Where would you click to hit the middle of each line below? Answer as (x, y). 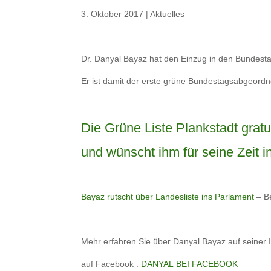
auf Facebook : (111, 263)
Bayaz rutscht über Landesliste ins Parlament (168, 196)
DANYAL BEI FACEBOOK (190, 263)
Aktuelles (168, 14)
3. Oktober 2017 (113, 14)
